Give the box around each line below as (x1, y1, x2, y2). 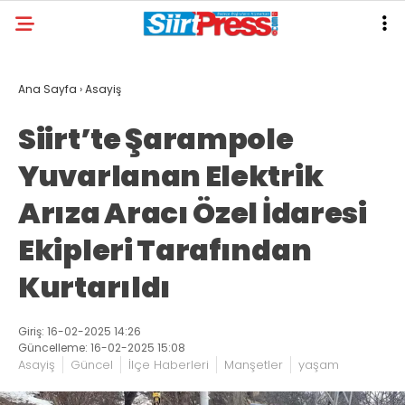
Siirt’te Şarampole (18, 118, 294, 159)
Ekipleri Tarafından (18, 230, 312, 270)
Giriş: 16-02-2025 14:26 (18, 324, 141, 339)
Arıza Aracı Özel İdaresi (18, 193, 367, 233)
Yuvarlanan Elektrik (18, 155, 324, 196)
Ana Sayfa (18, 81, 77, 97)
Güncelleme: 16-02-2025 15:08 (18, 340, 185, 355)
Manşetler (224, 356, 283, 373)
